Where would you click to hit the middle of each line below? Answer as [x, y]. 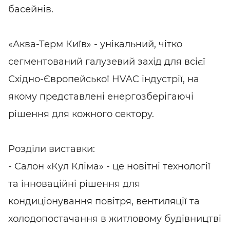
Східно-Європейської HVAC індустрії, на [104, 79]
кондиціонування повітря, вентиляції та [104, 201]
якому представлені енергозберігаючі [101, 97]
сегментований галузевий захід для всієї [107, 62]
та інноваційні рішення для [74, 184]
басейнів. [31, 9]
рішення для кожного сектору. [81, 114]
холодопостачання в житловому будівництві [115, 219]
